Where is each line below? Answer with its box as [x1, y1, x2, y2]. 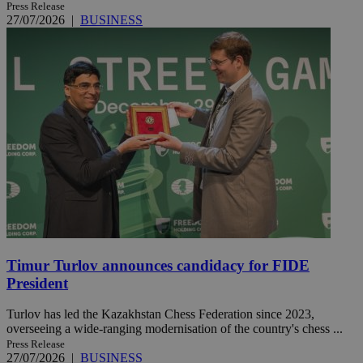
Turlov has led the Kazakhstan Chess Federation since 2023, [6, 307, 314, 322]
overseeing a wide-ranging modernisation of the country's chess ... [6, 322, 343, 336]
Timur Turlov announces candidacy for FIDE [6, 256, 310, 274]
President [6, 274, 68, 292]
